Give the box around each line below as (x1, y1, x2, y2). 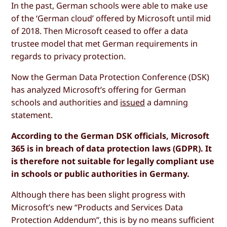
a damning (145, 97, 188, 108)
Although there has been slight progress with (11, 189, 186, 201)
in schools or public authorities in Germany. (11, 168, 190, 180)
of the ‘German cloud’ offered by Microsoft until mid (11, 13, 211, 24)
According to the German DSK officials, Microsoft (11, 130, 210, 142)
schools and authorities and (11, 97, 121, 108)
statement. (11, 109, 53, 121)
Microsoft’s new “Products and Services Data (11, 202, 183, 213)
